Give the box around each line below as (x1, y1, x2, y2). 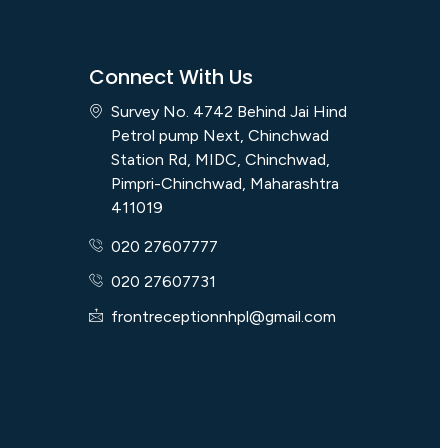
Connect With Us (88, 63, 253, 91)
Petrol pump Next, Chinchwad (111, 126, 329, 145)
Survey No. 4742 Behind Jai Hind (111, 102, 347, 121)
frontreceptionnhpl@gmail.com (111, 307, 336, 326)
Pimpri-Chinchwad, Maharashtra (111, 174, 339, 193)
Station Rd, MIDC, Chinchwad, (111, 150, 330, 169)
